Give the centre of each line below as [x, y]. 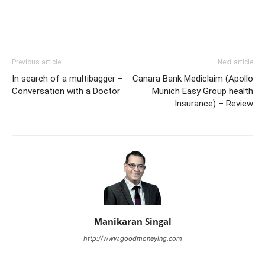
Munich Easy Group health [203, 91]
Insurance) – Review [214, 103]
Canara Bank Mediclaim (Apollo [193, 78]
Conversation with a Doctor [66, 91]
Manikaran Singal [132, 221]
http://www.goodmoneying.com [132, 238]
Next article [235, 62]
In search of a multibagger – [67, 78]
